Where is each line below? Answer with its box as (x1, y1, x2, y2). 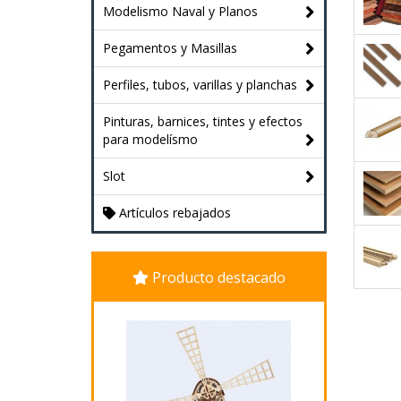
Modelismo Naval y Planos (103, 3, 258, 20)
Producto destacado (148, 268, 286, 287)
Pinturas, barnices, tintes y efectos (103, 113, 303, 130)
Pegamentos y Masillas (103, 39, 237, 56)
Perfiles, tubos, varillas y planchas (103, 76, 297, 93)
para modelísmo (103, 131, 198, 148)
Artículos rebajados (115, 204, 231, 221)
